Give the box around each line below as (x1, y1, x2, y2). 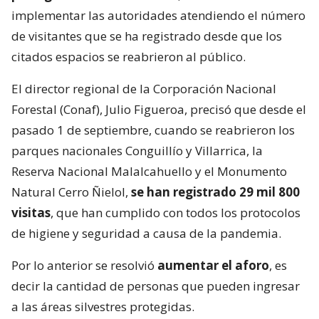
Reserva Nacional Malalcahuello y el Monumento (11, 162, 287, 179)
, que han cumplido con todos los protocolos (51, 204, 300, 221)
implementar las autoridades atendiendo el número (11, 6, 305, 23)
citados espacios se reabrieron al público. (11, 48, 246, 65)
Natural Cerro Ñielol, (11, 183, 131, 200)
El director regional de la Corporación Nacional (11, 80, 276, 97)
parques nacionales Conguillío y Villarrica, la (11, 142, 263, 159)
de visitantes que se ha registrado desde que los (11, 27, 282, 44)
